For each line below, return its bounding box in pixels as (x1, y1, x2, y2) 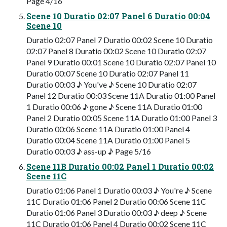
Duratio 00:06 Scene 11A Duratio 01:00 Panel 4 (26, 124, 190, 134)
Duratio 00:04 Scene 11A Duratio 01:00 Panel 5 (26, 135, 190, 145)
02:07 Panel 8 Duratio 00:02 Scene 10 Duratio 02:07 (26, 46, 206, 56)
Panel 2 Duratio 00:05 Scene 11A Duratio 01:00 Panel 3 (26, 113, 217, 123)
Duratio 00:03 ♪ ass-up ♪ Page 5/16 (26, 146, 151, 157)
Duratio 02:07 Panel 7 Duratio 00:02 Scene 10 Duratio (26, 35, 213, 45)
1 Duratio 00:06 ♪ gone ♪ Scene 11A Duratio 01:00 (26, 102, 202, 112)
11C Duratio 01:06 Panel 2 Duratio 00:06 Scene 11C (26, 197, 206, 207)
